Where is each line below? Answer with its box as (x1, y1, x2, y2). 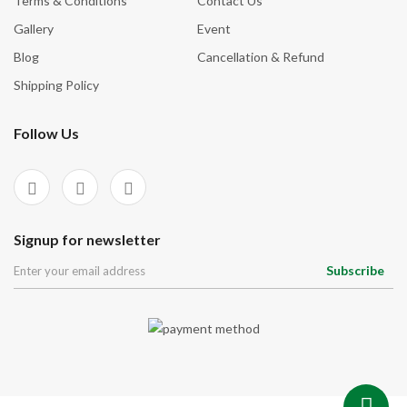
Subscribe (326, 263, 384, 278)
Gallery (14, 21, 54, 36)
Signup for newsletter (14, 231, 161, 248)
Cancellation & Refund (196, 49, 324, 65)
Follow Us (14, 124, 79, 142)
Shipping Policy (14, 77, 99, 93)
